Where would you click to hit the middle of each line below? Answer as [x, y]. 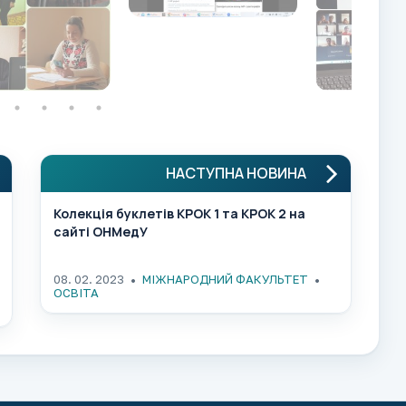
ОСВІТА [76, 292]
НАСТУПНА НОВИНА [236, 173]
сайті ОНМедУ [101, 231]
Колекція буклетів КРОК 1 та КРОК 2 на [179, 213]
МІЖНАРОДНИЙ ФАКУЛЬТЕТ [225, 279]
